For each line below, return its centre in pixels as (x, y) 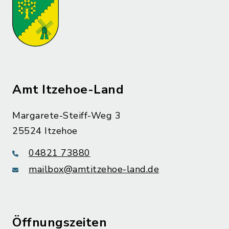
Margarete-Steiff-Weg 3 (66, 116)
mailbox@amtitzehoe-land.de (94, 169)
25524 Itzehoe (45, 131)
